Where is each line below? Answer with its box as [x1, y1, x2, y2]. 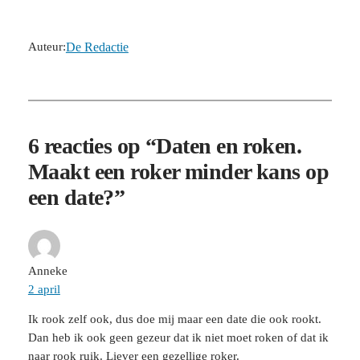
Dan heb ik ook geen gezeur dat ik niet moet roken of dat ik [27, 331, 329, 345]
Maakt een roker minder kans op [27, 159, 329, 185]
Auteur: [27, 39, 66, 53]
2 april [27, 282, 60, 296]
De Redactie [65, 39, 129, 54]
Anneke [27, 264, 67, 277]
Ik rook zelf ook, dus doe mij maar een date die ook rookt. [27, 313, 321, 326]
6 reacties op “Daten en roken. [27, 133, 302, 159]
